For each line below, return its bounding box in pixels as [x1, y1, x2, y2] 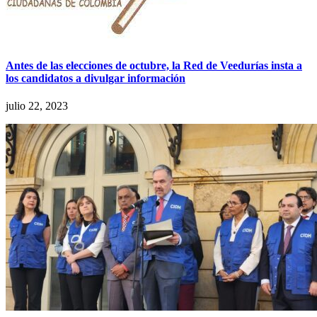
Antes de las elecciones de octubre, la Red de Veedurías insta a [6, 59, 302, 71]
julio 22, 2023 [6, 99, 68, 112]
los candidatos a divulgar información [6, 71, 185, 84]
